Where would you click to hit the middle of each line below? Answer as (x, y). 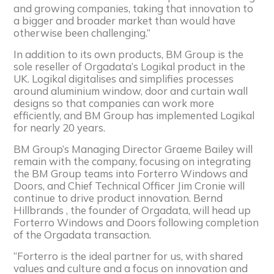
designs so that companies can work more (114, 103)
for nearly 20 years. (60, 127)
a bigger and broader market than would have (125, 20)
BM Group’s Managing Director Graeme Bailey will (133, 149)
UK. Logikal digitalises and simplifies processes (124, 78)
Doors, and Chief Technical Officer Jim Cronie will (129, 185)
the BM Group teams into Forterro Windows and (131, 173)
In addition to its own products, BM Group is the (129, 54)
